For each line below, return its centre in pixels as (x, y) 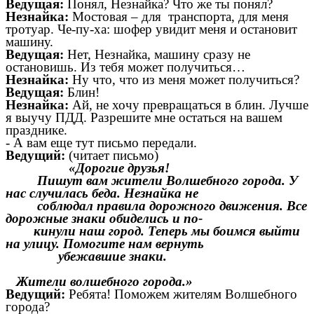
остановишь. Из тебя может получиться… (125, 67)
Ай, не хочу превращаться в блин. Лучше (189, 105)
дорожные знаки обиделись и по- (104, 219)
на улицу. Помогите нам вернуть (105, 244)
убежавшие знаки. (86, 257)
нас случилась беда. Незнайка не (102, 193)
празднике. (36, 130)
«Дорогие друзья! (112, 168)
